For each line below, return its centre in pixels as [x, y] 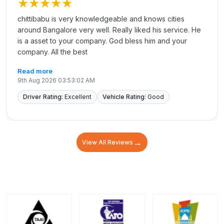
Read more [35, 71]
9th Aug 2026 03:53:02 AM [56, 80]
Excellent [78, 97]
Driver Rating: [43, 97]
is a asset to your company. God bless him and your [102, 41]
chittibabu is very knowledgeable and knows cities [73, 19]
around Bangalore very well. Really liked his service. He [109, 30]
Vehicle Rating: [124, 97]
